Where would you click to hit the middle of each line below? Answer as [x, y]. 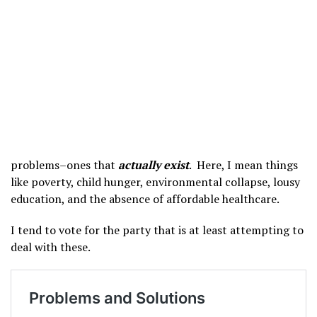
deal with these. [51, 247]
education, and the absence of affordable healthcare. [145, 199]
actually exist [154, 165]
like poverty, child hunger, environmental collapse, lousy [155, 182]
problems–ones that [64, 165]
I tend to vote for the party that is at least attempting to [157, 230]
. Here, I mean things [243, 165]
